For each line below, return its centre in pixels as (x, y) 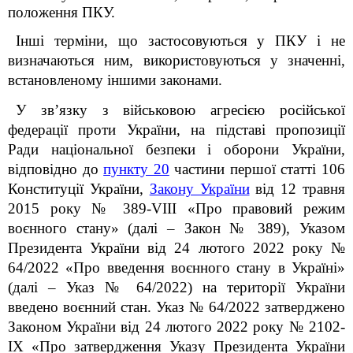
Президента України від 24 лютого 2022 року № (176, 248)
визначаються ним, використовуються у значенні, (176, 60)
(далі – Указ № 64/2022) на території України (176, 287)
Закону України (199, 189)
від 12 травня (297, 189)
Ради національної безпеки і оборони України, (176, 149)
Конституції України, (79, 189)
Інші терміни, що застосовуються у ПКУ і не (180, 41)
